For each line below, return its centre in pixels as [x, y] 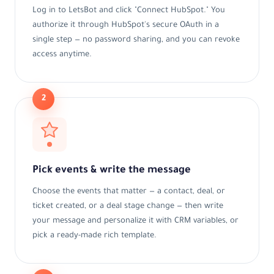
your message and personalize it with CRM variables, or [135, 222]
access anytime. [62, 55]
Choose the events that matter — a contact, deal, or [129, 192]
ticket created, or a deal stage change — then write [128, 207]
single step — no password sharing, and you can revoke [136, 40]
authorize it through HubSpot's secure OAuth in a [126, 25]
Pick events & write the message [112, 171]
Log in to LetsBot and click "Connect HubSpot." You [129, 11]
